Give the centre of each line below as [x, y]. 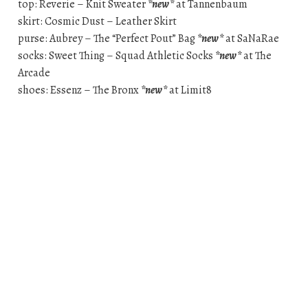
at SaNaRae [251, 39]
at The [256, 56]
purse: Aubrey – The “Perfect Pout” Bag [107, 39]
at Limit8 [189, 90]
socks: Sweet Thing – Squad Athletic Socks [116, 56]
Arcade [34, 73]
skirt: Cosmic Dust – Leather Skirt [97, 22]
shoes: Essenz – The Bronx [79, 90]
